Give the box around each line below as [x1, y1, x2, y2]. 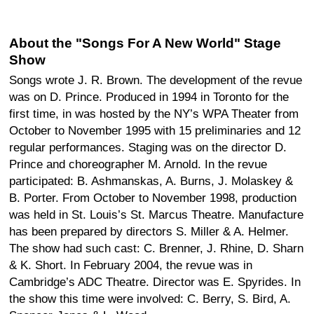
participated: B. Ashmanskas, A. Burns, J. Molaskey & [9, 174, 293, 188]
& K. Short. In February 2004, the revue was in [9, 258, 252, 272]
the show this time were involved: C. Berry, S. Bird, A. [9, 292, 291, 306]
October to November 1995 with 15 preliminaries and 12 [9, 123, 301, 137]
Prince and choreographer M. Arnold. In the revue [9, 157, 267, 171]
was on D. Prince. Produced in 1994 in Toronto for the [9, 90, 289, 104]
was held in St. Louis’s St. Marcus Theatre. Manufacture [9, 207, 303, 221]
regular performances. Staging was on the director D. [9, 140, 287, 154]
